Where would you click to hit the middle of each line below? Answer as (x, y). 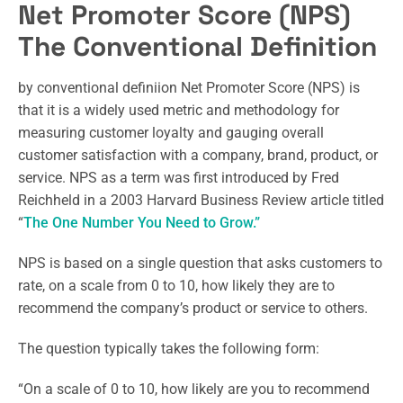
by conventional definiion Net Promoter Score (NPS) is (189, 87)
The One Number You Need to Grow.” (142, 222)
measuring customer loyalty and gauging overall (171, 132)
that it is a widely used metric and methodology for (179, 110)
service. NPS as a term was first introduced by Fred (179, 177)
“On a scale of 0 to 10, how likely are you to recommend (194, 389)
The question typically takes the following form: (169, 348)
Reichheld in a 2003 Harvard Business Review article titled (201, 200)
